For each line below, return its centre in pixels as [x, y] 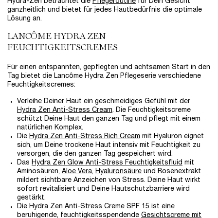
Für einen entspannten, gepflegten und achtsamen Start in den [109, 68]
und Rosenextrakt [171, 172]
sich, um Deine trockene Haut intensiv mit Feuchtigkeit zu [109, 145]
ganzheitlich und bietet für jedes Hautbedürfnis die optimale [105, 10]
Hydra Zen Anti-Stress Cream [65, 110]
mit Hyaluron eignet [172, 137]
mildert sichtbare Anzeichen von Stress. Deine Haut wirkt [109, 181]
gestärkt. [31, 198]
